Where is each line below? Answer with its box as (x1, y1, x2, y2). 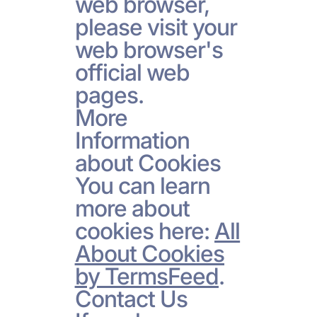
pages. (74, 81, 144, 109)
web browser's (74, 35, 224, 64)
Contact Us (74, 284, 188, 313)
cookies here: (74, 217, 215, 245)
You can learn (74, 171, 211, 200)
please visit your (74, 13, 238, 41)
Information (74, 126, 190, 154)
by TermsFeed (74, 262, 219, 290)
